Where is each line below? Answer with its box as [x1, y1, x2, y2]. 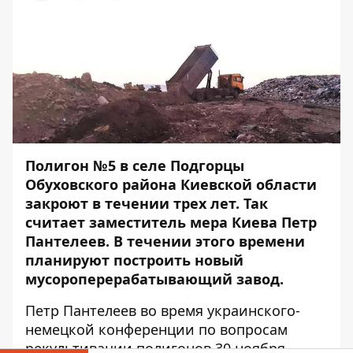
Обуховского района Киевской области [25, 175, 317, 195]
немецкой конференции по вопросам [25, 320, 288, 340]
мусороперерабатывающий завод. [25, 269, 284, 289]
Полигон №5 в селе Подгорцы [25, 156, 244, 176]
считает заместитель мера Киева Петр [25, 213, 317, 232]
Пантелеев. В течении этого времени [25, 232, 305, 251]
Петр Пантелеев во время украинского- [25, 301, 300, 321]
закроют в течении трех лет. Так [25, 194, 268, 214]
